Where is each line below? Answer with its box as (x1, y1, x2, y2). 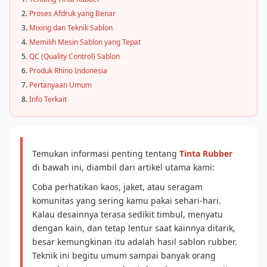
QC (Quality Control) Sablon (29, 51, 120, 61)
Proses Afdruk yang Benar (29, 8, 116, 18)
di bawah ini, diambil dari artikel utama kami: (32, 162, 215, 173)
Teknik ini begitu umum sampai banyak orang (32, 250, 216, 261)
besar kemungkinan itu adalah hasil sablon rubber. (32, 236, 237, 247)
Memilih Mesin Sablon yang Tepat (29, 37, 141, 47)
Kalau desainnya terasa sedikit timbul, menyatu (32, 209, 223, 220)
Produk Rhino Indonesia (29, 66, 107, 76)
